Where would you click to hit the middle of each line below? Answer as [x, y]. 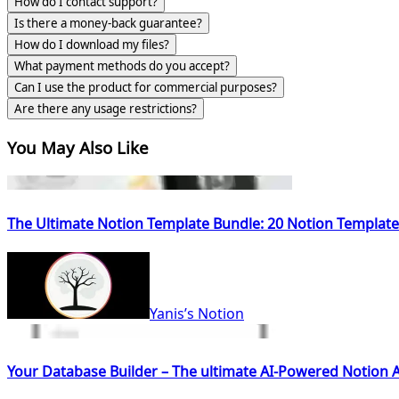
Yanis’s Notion [197, 313]
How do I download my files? [92, 45]
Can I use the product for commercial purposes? [146, 87]
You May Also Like [78, 147]
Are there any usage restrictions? [106, 109]
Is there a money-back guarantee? [108, 23]
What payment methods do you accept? [122, 66]
